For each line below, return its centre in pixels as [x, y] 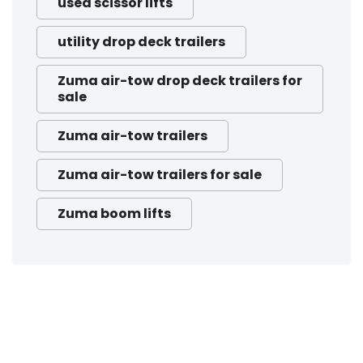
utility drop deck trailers [141, 42]
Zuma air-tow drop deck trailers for [180, 81]
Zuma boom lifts [114, 214]
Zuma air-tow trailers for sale [160, 175]
